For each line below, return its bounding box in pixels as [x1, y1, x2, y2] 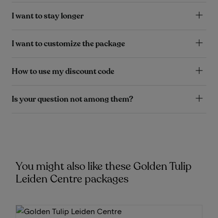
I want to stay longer [12, 10, 84, 21]
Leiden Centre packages [16, 171, 128, 186]
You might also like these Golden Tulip [16, 159, 192, 174]
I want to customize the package [12, 38, 125, 49]
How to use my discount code [12, 66, 114, 77]
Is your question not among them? [12, 93, 133, 105]
